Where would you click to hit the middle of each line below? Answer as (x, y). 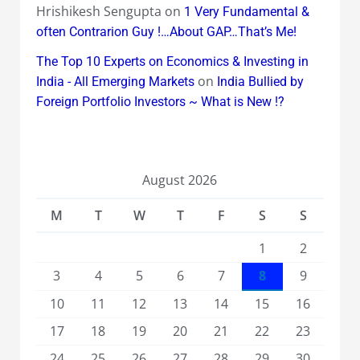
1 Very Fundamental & (246, 12)
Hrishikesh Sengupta (98, 12)
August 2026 (180, 180)
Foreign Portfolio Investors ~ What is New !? (160, 102)
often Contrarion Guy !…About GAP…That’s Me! (166, 32)
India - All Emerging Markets (115, 82)
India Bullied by (260, 82)
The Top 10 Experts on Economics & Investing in (172, 62)
